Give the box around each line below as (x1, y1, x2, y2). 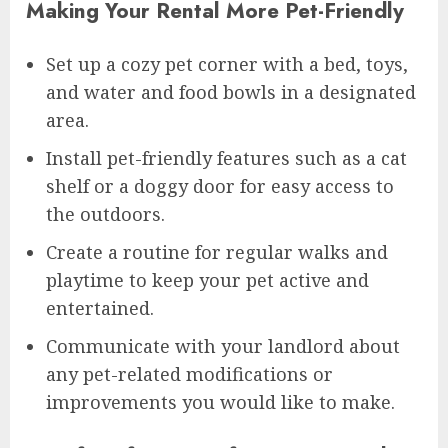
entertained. (46, 295, 154, 320)
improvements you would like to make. (46, 389, 395, 414)
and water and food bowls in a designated (46, 79, 416, 104)
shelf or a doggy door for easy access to (46, 173, 394, 198)
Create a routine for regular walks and (46, 239, 388, 264)
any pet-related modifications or (46, 361, 333, 386)
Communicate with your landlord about (46, 333, 400, 358)
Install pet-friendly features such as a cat (46, 145, 407, 170)
